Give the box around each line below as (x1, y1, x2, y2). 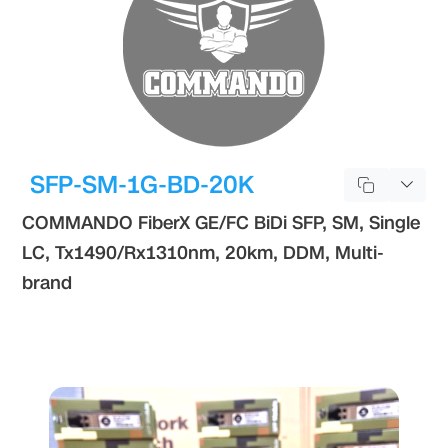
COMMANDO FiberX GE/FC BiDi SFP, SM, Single (22, 210, 421, 235)
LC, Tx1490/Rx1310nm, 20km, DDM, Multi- (22, 240, 385, 265)
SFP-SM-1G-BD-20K (30, 167, 255, 202)
